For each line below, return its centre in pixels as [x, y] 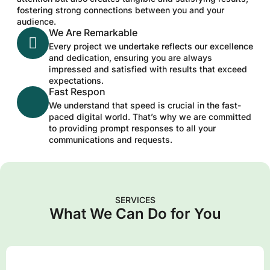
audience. [36, 22]
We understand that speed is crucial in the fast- [145, 105]
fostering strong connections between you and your [121, 10]
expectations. [76, 81]
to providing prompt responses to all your [132, 128]
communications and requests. [111, 140]
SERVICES [135, 200]
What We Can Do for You [135, 214]
